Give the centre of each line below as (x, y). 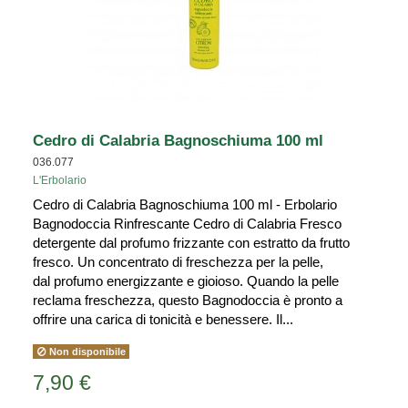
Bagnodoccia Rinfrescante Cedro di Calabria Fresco (187, 224)
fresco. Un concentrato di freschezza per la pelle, (178, 262)
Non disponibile (86, 351)
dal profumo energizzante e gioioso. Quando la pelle (186, 281)
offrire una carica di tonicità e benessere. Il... (163, 320)
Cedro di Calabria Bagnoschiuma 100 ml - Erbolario (185, 205)
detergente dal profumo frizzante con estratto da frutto (191, 243)
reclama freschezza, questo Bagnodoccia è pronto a (188, 301)
